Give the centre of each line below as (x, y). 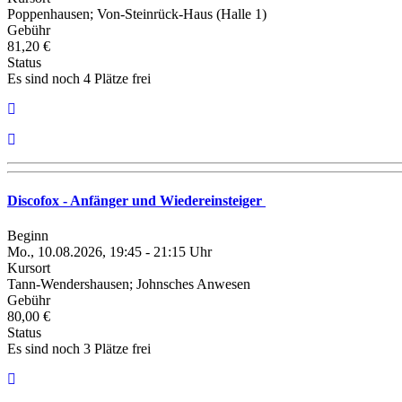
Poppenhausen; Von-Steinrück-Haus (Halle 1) (137, 14)
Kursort (29, 267)
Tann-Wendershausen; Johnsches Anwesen (129, 284)
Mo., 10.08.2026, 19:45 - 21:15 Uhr (109, 251)
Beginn (28, 235)
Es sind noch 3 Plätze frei (79, 348)
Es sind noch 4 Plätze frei (79, 79)
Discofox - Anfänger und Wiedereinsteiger (136, 200)
